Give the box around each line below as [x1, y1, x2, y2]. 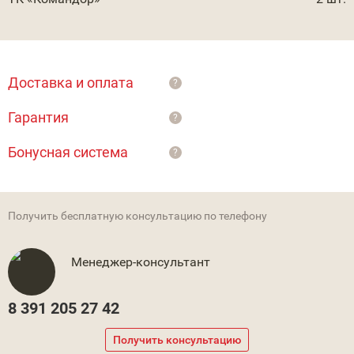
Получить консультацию [113, 333, 241, 346]
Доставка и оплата [8, 74, 134, 91]
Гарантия [8, 109, 69, 126]
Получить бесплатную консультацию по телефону [8, 209, 267, 222]
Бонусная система [8, 144, 128, 160]
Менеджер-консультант [71, 254, 210, 269]
